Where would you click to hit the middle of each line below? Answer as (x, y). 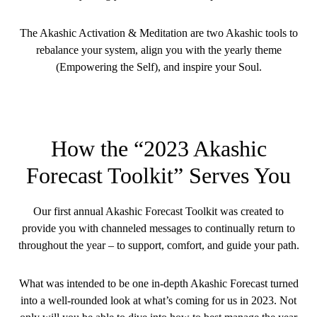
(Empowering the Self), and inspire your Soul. (158, 67)
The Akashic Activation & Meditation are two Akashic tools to (158, 33)
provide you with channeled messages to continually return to (158, 228)
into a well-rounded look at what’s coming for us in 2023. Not (158, 300)
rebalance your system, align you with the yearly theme (158, 50)
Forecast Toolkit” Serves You (158, 175)
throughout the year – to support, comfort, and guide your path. (158, 245)
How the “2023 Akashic (158, 148)
